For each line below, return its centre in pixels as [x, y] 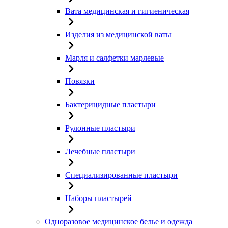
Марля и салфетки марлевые [115, 58]
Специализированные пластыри [121, 175]
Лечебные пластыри [100, 151]
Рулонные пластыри [100, 128]
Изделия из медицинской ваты [118, 34]
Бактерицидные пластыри [110, 104]
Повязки [80, 81]
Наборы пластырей [98, 198]
